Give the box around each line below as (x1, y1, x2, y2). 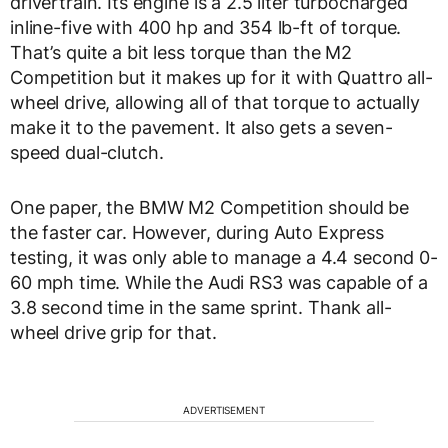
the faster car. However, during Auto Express (10, 221, 384, 243)
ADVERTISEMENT (183, 403, 265, 416)
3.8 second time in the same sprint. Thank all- (10, 296, 392, 318)
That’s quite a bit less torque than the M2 (10, 41, 353, 63)
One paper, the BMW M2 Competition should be (10, 196, 409, 218)
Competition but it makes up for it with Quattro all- (10, 66, 433, 88)
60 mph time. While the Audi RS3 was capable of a (10, 271, 429, 293)
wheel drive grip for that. (10, 321, 217, 343)
